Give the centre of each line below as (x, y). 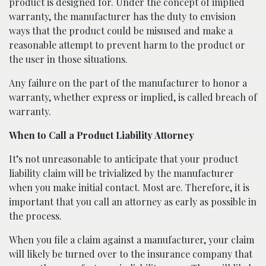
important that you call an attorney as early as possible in (133, 201)
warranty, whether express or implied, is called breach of (133, 97)
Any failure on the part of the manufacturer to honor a (128, 83)
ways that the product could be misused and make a (121, 30)
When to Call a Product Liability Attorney (102, 135)
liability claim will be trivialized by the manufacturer (121, 173)
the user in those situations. (68, 59)
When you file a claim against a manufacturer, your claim (132, 239)
